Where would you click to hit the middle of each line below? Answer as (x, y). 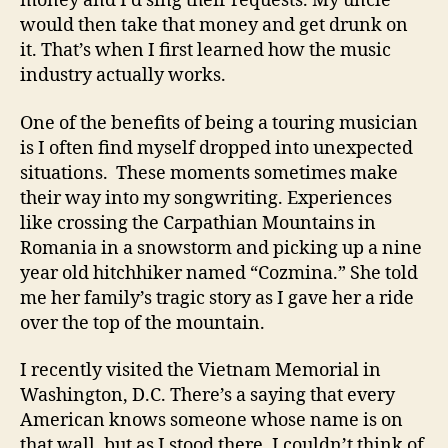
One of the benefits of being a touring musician (219, 123)
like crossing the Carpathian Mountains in (198, 223)
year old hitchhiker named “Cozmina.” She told (219, 273)
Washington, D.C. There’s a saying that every (207, 396)
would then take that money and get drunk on (214, 26)
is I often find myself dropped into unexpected (216, 148)
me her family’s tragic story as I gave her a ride (217, 298)
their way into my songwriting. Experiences (206, 198)
